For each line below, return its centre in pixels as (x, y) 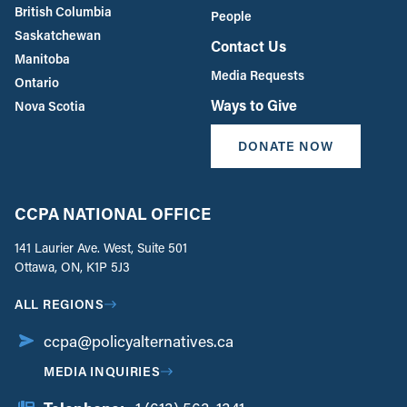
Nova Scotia (50, 105)
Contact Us (248, 45)
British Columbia (63, 11)
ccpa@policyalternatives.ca (139, 341)
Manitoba (42, 58)
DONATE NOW (286, 145)
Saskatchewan (58, 35)
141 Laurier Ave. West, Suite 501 (101, 247)
